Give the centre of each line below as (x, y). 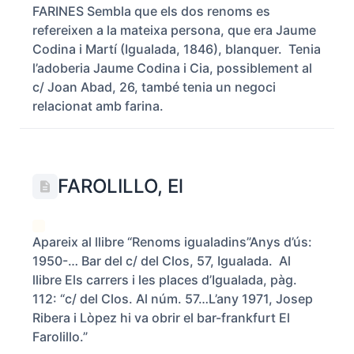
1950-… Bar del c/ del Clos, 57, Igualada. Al (162, 261)
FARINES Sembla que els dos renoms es (151, 11)
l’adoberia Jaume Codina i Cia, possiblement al (172, 68)
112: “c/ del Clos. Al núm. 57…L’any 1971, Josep (173, 299)
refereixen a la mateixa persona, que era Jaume (174, 30)
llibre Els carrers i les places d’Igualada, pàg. (165, 280)
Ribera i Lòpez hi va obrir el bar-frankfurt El (161, 318)
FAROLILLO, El (121, 186)
